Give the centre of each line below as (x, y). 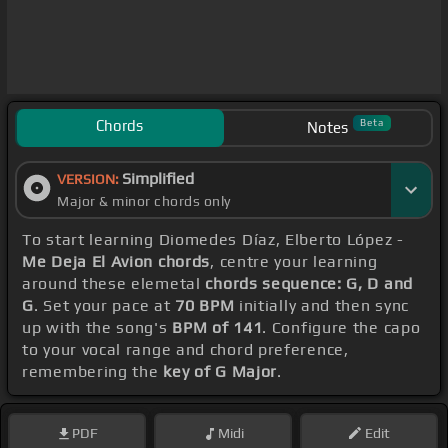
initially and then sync (322, 306)
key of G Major (220, 372)
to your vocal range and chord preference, (185, 350)
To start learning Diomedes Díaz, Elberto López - (213, 240)
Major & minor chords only (144, 201)
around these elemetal (114, 284)
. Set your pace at (104, 306)
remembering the (93, 372)
